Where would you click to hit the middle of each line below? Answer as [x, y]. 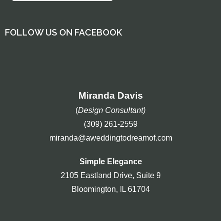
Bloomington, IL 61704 [110, 189]
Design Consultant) [112, 110]
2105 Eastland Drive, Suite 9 [110, 175]
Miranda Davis [110, 95]
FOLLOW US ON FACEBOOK [63, 32]
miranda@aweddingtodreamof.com [110, 138]
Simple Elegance [110, 162]
